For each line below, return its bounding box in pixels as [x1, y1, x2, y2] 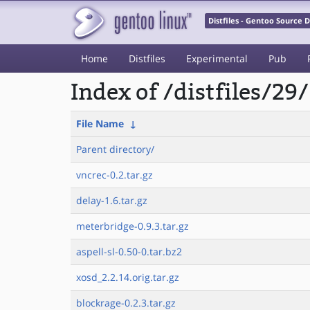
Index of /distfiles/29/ [71, 80, 309, 105]
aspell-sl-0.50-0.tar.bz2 [76, 245, 182, 258]
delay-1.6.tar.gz [76, 194, 147, 207]
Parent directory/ [76, 143, 154, 156]
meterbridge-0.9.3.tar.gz [76, 219, 189, 232]
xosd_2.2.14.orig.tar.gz [76, 271, 179, 284]
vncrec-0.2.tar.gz [76, 168, 153, 181]
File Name [76, 117, 124, 130]
